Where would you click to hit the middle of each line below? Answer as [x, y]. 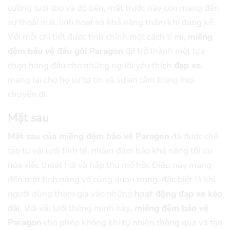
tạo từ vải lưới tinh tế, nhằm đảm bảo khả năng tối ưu [110, 150]
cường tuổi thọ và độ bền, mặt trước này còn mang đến [113, 8]
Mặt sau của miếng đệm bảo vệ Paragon [89, 136]
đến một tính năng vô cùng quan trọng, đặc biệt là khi [112, 179]
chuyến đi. [28, 94]
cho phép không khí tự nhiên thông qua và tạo [132, 222]
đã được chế [194, 136]
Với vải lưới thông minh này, [78, 208]
